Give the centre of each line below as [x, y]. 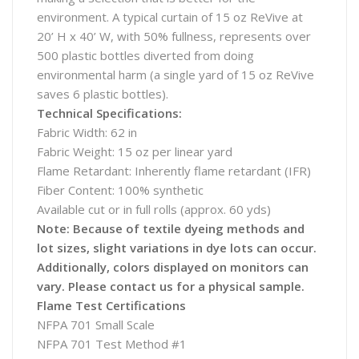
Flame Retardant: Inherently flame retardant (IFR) [174, 171]
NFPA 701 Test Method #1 [112, 344]
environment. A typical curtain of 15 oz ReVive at [170, 17]
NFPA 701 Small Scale [96, 325]
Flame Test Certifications [111, 305]
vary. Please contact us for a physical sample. [171, 286]
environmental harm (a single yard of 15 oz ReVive [175, 75]
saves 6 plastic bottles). [103, 94]
